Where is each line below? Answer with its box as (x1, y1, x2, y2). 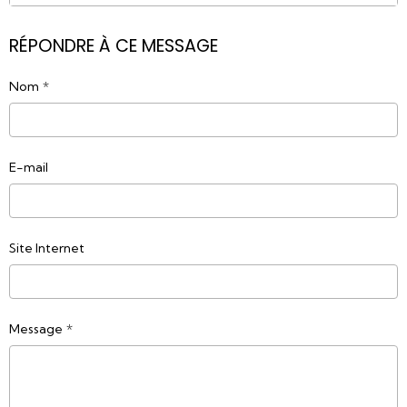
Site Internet (9, 240, 84, 256)
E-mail (9, 159, 48, 175)
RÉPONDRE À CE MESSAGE (9, 34, 218, 58)
